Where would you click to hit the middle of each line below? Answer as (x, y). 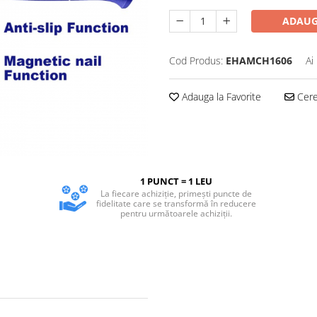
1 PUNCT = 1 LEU (176, 181)
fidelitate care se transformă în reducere (176, 203)
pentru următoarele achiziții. (176, 213)
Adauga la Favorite (220, 97)
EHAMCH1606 (259, 60)
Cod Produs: (196, 60)
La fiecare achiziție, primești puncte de (176, 194)
